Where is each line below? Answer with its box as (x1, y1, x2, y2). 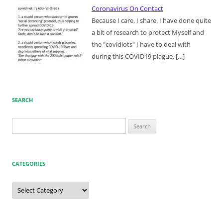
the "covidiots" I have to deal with (91, 39, 191, 49)
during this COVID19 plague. (91, 51, 174, 61)
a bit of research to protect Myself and (91, 27, 204, 37)
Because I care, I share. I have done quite (91, 15, 211, 25)
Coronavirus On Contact (91, 3, 163, 13)
